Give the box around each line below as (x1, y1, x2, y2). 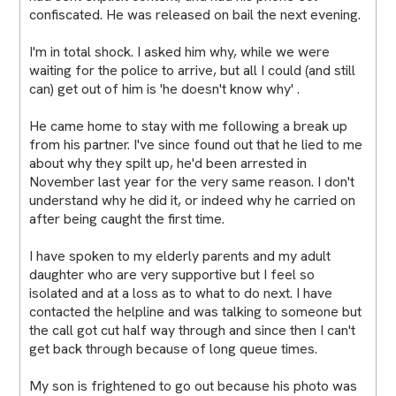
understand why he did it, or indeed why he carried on (29, 190, 356, 209)
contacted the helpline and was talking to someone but (29, 301, 362, 321)
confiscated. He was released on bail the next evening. (29, 4, 362, 24)
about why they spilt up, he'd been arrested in (29, 153, 308, 172)
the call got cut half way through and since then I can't (29, 320, 356, 339)
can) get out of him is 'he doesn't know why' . (29, 79, 301, 98)
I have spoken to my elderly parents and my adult (29, 246, 331, 265)
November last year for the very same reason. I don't (29, 171, 355, 191)
